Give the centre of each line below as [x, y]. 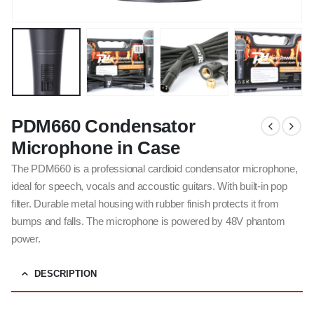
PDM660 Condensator [103, 126]
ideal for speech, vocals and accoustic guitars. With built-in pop [149, 186]
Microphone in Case [96, 148]
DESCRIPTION [66, 273]
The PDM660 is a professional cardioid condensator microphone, [155, 169]
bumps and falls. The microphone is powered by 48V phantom [148, 221]
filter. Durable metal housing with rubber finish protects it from [145, 204]
